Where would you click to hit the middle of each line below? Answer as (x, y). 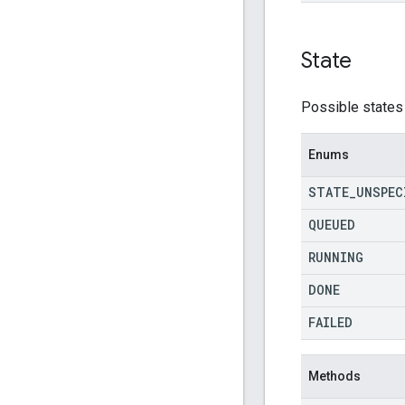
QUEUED (332, 224)
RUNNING (336, 257)
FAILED (330, 322)
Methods (334, 376)
